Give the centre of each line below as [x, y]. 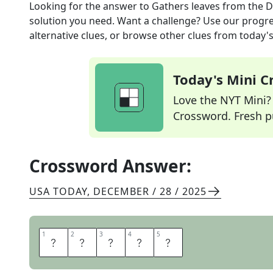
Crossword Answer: [110, 166]
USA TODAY [58, 191]
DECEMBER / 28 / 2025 [150, 191]
